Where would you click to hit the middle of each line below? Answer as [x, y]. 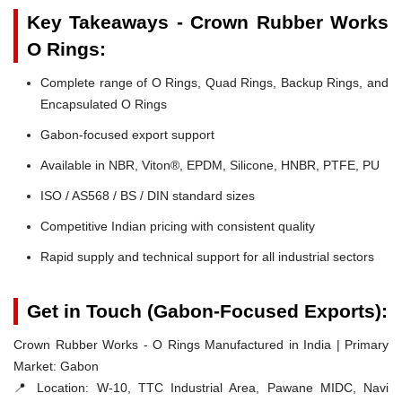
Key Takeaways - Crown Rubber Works [208, 22]
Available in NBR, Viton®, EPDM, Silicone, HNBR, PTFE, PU [210, 165]
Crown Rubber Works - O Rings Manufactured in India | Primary [201, 344]
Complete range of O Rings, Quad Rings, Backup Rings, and [214, 82]
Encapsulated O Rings [104, 104]
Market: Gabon [56, 366]
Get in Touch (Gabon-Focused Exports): [207, 310]
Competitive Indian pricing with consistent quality [178, 226]
